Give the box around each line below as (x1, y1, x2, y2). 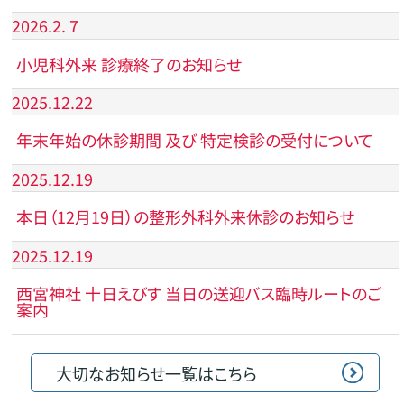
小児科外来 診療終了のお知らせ (16, 51, 243, 76)
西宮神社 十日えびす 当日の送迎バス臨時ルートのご (15, 280, 381, 305)
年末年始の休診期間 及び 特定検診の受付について (15, 127, 373, 152)
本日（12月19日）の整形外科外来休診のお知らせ (15, 204, 354, 228)
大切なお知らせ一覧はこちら (56, 362, 258, 386)
